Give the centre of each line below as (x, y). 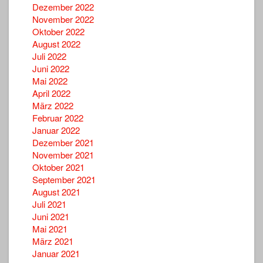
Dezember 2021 (63, 142)
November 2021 (63, 154)
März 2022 (53, 105)
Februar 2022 (58, 117)
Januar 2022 (56, 130)
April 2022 (51, 93)
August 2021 (56, 191)
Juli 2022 (49, 56)
